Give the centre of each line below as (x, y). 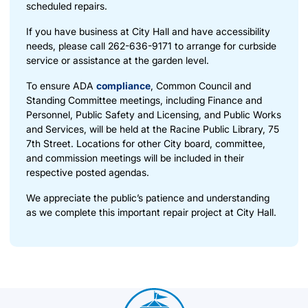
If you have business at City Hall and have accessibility (148, 31)
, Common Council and (201, 85)
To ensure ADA (61, 85)
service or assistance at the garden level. (118, 60)
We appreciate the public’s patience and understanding (148, 197)
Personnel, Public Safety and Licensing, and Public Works (154, 114)
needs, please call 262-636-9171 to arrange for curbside (151, 45)
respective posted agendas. (88, 172)
